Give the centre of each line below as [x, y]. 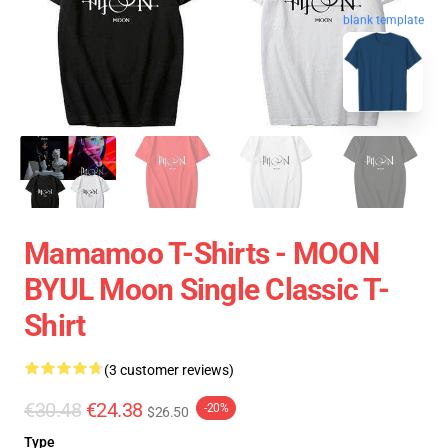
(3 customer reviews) [169, 370]
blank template [383, 21]
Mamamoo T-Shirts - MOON [201, 253]
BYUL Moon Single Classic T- [206, 289]
